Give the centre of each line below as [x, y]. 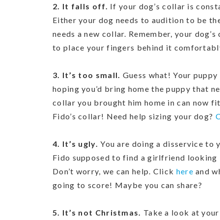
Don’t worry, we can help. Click [114, 171]
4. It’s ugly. [77, 144]
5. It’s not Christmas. [97, 212]
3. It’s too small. [88, 75]
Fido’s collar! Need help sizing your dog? [134, 116]
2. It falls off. [82, 6]
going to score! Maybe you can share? [127, 185]
